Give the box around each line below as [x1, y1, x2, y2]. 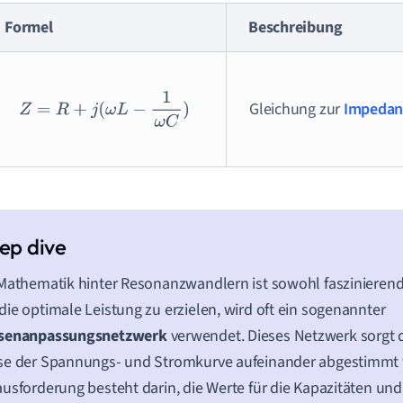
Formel [4, 15, 53, 39]
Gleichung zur [249, 97, 344, 121]
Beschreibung [248, 15, 343, 39]
